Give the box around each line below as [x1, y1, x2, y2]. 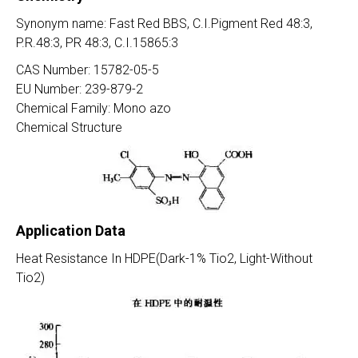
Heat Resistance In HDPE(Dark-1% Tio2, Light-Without [16, 251, 312, 266]
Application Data [16, 222, 125, 239]
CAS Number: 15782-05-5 [16, 62, 159, 78]
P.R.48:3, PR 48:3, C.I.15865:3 [16, 35, 178, 50]
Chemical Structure [16, 120, 122, 135]
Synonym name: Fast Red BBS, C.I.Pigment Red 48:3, [16, 16, 312, 31]
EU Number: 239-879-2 [16, 82, 143, 97]
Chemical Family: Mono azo [16, 101, 171, 116]
